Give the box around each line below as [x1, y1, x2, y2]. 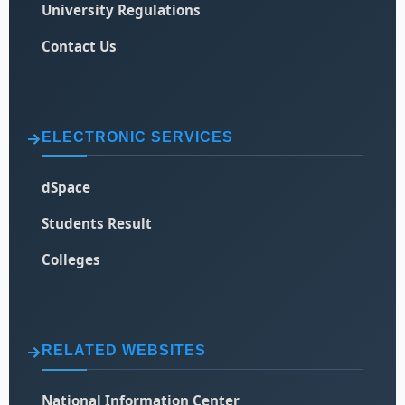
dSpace [42, 177, 91, 196]
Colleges [42, 250, 101, 268]
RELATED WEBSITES [42, 342, 207, 358]
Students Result [42, 213, 153, 232]
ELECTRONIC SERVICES [42, 128, 234, 145]
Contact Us [42, 36, 118, 55]
